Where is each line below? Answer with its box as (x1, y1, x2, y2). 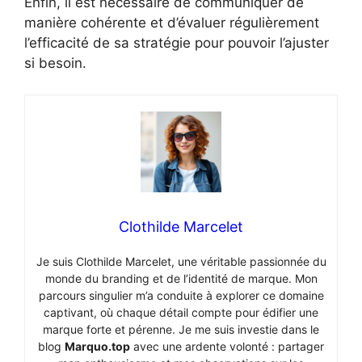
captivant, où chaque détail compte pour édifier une (44, 305, 318, 319)
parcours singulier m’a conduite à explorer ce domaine (38, 288, 324, 302)
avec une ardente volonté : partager (130, 339, 324, 353)
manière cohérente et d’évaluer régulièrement (24, 15, 319, 32)
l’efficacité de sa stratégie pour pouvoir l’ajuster (24, 35, 329, 52)
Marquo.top (65, 339, 130, 353)
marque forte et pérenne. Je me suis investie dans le (43, 322, 319, 336)
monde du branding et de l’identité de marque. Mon (44, 271, 318, 285)
